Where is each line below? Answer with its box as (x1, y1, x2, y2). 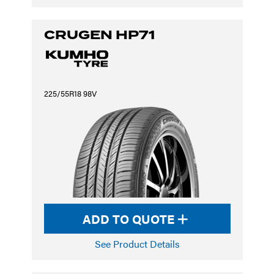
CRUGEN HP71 (43, 26, 155, 44)
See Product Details (94, 237, 180, 251)
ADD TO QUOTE (83, 210, 177, 228)
